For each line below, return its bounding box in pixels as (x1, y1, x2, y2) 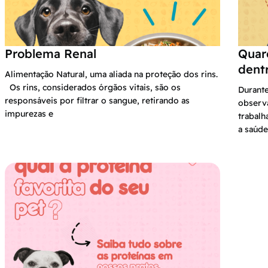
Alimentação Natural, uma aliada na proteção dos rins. (5, 68, 218, 80)
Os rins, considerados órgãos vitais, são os (5, 81, 181, 93)
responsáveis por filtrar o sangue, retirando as (5, 95, 190, 106)
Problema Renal (5, 45, 96, 61)
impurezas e (5, 108, 53, 119)
